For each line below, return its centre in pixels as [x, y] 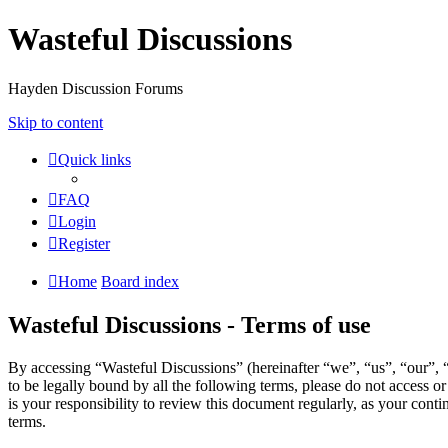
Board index [140, 281]
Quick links [94, 159]
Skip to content [55, 122]
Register [84, 243]
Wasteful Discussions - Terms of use [189, 324]
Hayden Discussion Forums [95, 88]
